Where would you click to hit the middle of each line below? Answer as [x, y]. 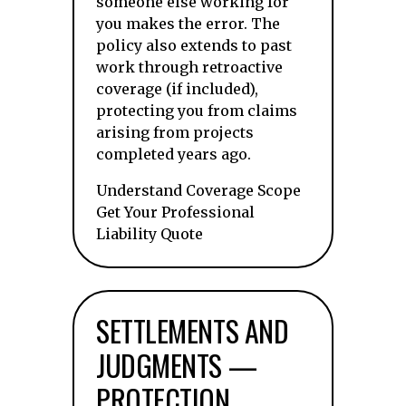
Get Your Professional [175, 212]
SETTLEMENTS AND [193, 330]
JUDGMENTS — [177, 365]
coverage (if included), [177, 89]
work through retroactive [189, 67]
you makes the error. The [188, 24]
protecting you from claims [197, 111]
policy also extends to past [194, 45]
